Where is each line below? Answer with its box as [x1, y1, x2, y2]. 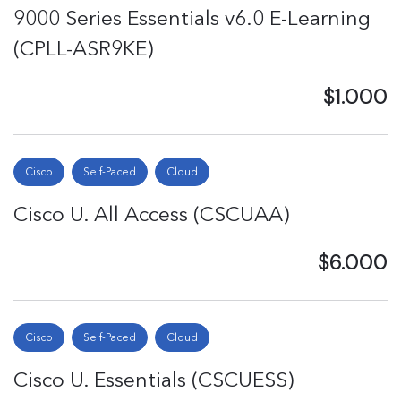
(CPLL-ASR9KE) [13, 36, 153, 61]
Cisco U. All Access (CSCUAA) [13, 201, 289, 226]
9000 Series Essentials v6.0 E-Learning [13, 5, 371, 30]
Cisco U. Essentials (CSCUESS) [13, 367, 294, 392]
